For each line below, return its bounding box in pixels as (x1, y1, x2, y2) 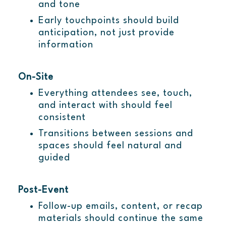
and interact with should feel (38, 101, 173, 110)
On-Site (18, 73, 53, 82)
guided (38, 153, 70, 163)
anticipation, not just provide (38, 28, 175, 38)
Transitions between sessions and (38, 129, 193, 139)
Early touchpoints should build (38, 16, 179, 26)
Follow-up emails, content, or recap (38, 202, 203, 211)
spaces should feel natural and (38, 141, 182, 151)
